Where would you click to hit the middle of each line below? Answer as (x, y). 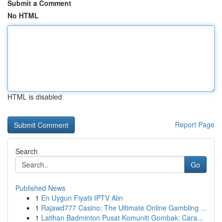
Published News (40, 188)
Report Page (195, 124)
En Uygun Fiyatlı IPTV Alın (82, 198)
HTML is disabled (35, 97)
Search (27, 151)
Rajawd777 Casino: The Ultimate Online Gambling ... (124, 208)
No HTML (23, 15)
